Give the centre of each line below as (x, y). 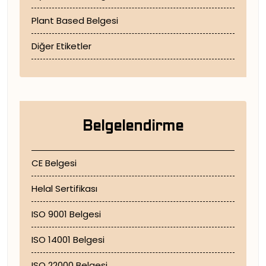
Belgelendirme (133, 127)
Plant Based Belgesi (75, 20)
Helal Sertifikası (64, 189)
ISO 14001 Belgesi (68, 240)
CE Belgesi (54, 163)
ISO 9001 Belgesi (66, 214)
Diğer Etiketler (61, 46)
